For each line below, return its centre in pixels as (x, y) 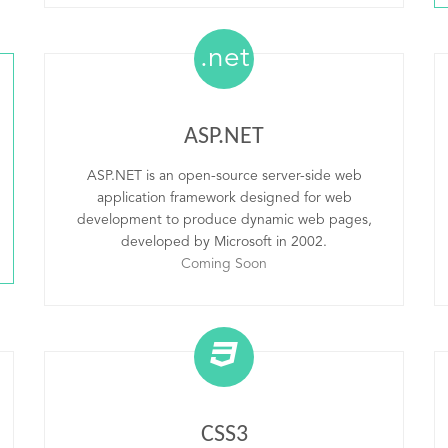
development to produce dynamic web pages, (224, 220)
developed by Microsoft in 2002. (224, 242)
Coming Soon (224, 264)
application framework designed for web (224, 198)
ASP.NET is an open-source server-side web (224, 176)
